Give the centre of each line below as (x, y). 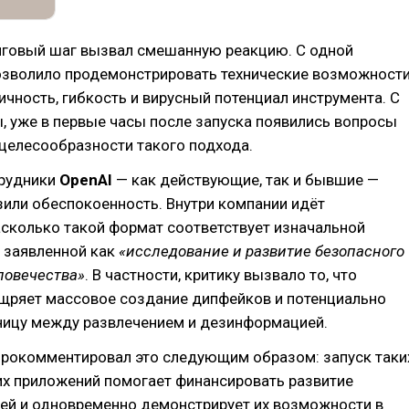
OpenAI (88, 179)
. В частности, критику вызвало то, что (221, 274)
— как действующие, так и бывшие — (247, 179)
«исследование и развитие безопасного (262, 251)
